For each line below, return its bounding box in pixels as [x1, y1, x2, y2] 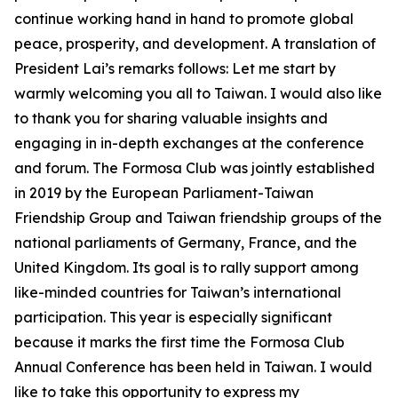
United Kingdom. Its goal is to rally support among [14, 259, 359, 276]
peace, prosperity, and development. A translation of [14, 35, 376, 52]
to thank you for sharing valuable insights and [14, 109, 328, 127]
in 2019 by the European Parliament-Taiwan [14, 184, 314, 202]
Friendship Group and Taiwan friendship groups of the [14, 209, 382, 227]
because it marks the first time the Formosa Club [14, 333, 345, 351]
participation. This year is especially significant [14, 308, 332, 326]
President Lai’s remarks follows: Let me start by [14, 60, 336, 77]
